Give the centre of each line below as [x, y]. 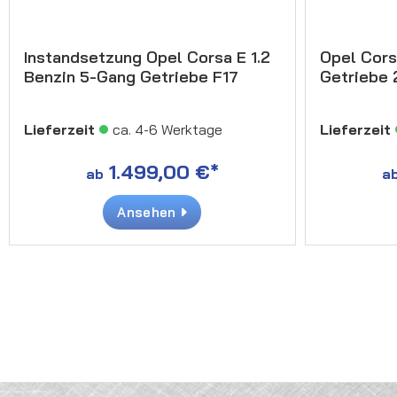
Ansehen [148, 212]
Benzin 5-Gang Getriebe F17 [131, 76]
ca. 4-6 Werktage [167, 129]
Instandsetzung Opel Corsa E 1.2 [147, 57]
